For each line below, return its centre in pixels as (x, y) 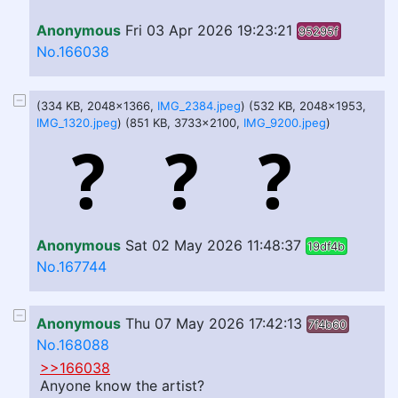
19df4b (326, 246)
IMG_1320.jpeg (77, 123)
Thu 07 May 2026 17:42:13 (214, 323)
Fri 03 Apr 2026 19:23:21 (209, 30)
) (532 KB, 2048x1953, (303, 106)
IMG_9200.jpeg (285, 123)
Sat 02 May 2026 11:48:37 (213, 245)
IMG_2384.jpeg (199, 106)
